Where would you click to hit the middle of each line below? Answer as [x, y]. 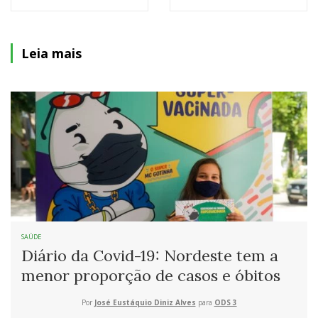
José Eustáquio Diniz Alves [145, 303]
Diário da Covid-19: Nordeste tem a [150, 256]
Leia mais [51, 53]
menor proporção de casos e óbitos [151, 276]
